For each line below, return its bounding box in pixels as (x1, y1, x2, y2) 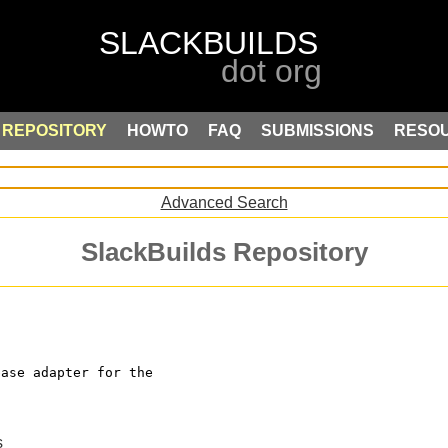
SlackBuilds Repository (80, 238, 368, 267)
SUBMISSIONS (261, 122, 374, 139)
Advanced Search (160, 193, 288, 211)
